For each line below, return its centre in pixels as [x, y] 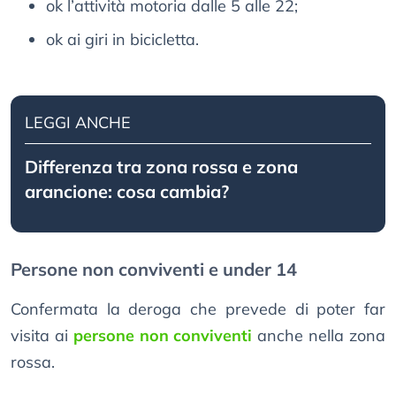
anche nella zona [319, 336]
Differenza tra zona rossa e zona [161, 167]
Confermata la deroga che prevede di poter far [198, 309]
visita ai [42, 336]
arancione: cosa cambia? [127, 192]
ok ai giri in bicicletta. [122, 40]
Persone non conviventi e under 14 [154, 270]
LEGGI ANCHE [78, 123]
